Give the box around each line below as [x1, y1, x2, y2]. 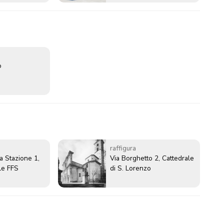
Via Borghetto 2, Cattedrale [110, 153, 194, 163]
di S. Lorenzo [110, 163, 151, 173]
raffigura [110, 143, 136, 153]
